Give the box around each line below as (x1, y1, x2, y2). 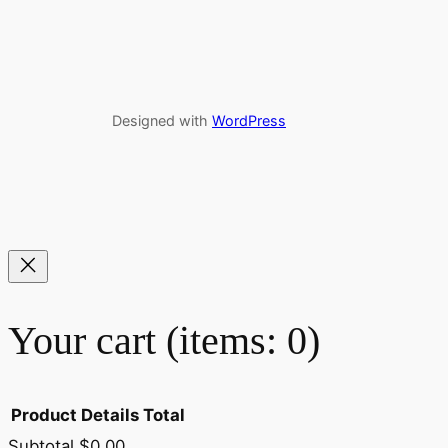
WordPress (212, 111, 286, 129)
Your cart (8, 318, 166, 364)
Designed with (112, 111, 212, 129)
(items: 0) (166, 318, 320, 364)
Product (11, 404, 77, 425)
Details (81, 404, 139, 425)
